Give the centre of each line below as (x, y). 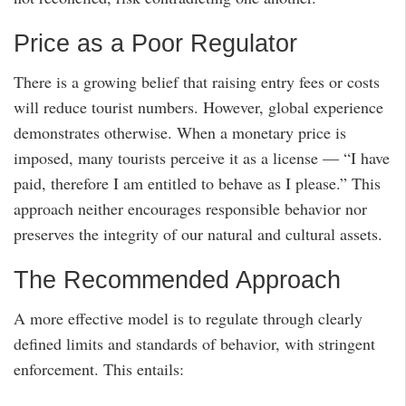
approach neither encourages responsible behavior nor (190, 209)
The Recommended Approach (177, 280)
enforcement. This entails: (99, 369)
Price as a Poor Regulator (155, 43)
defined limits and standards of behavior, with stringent (194, 344)
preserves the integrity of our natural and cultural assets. (198, 234)
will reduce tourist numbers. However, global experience (198, 107)
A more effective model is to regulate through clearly (188, 319)
